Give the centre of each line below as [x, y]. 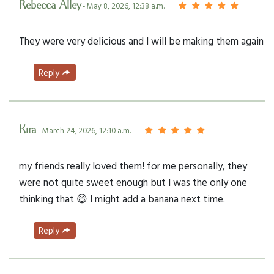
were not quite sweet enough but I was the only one [133, 182]
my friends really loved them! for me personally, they [133, 165]
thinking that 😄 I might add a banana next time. [122, 198]
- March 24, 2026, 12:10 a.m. [83, 130]
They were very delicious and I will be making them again [141, 40]
